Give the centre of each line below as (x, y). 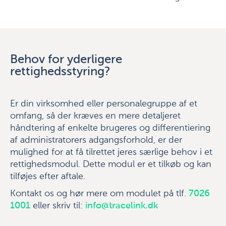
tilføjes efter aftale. (48, 177)
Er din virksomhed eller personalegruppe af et (104, 104)
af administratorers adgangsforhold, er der (96, 140)
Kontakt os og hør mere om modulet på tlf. (99, 194)
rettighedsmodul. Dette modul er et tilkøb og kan (111, 164)
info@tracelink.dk (122, 206)
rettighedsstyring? (60, 72)
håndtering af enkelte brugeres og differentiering (110, 128)
